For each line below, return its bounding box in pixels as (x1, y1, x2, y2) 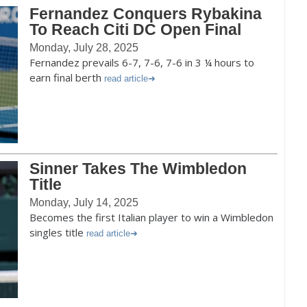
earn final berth (29, 71, 104, 84)
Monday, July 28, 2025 (29, 42, 138, 53)
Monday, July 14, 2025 (29, 197, 138, 208)
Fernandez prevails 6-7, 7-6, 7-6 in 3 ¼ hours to (29, 56, 254, 69)
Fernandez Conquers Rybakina (29, 5, 262, 23)
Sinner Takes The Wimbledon (29, 160, 247, 177)
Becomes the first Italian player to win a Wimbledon (29, 210, 273, 224)
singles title (29, 225, 86, 239)
